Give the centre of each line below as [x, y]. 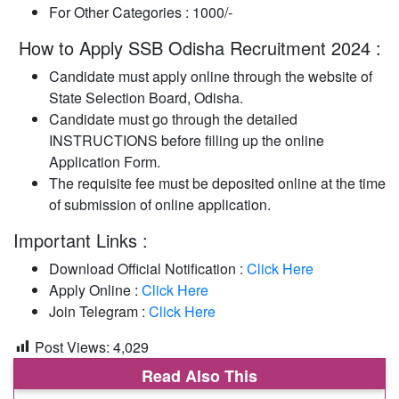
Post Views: [72, 346]
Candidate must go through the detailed [173, 118]
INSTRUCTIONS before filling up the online [187, 140]
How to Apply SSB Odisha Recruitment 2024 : [197, 47]
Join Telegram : [99, 311]
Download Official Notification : [148, 268]
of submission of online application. [160, 204]
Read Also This [199, 375]
